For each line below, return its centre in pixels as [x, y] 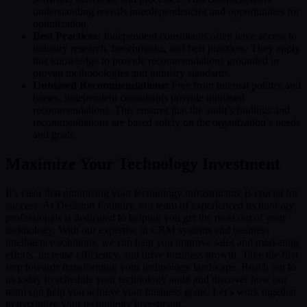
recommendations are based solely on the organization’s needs [167, 123]
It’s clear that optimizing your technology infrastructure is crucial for [152, 193]
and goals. [55, 135]
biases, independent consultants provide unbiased [139, 98]
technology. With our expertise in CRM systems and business [137, 230]
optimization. [61, 24]
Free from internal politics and [235, 86]
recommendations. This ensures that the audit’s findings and [161, 110]
